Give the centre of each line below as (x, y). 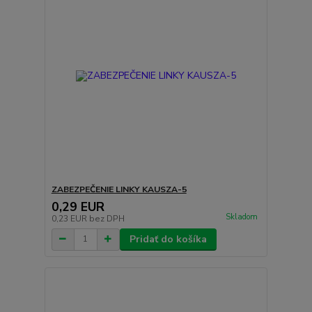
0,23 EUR (70, 218)
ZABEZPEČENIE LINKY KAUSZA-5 (119, 189)
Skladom (241, 217)
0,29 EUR (78, 206)
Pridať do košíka (168, 239)
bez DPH (107, 218)
